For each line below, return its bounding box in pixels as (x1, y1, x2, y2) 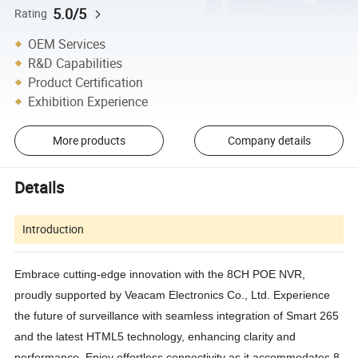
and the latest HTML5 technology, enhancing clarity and (14, 329, 296, 343)
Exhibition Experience (28, 92, 149, 110)
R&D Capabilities (28, 54, 123, 72)
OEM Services (28, 34, 106, 53)
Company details (227, 133, 311, 149)
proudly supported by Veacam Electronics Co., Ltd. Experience (14, 288, 331, 301)
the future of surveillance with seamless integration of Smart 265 (14, 308, 340, 322)
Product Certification (28, 73, 144, 91)
